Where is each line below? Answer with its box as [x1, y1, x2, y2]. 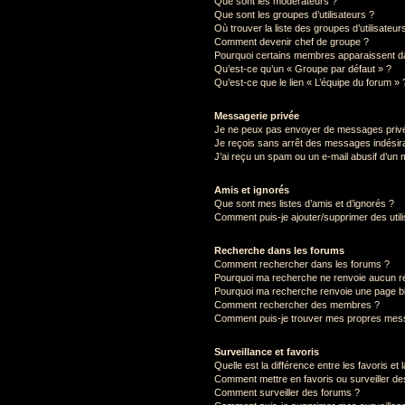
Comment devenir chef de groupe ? [213, 35, 369, 47]
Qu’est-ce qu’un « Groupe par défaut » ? [213, 62, 391, 74]
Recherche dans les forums [213, 244, 344, 256]
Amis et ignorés [213, 184, 289, 195]
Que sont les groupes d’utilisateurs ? [213, 8, 374, 20]
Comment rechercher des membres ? [213, 298, 380, 310]
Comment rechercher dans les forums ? [213, 258, 390, 269]
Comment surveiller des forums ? [213, 386, 360, 398]
